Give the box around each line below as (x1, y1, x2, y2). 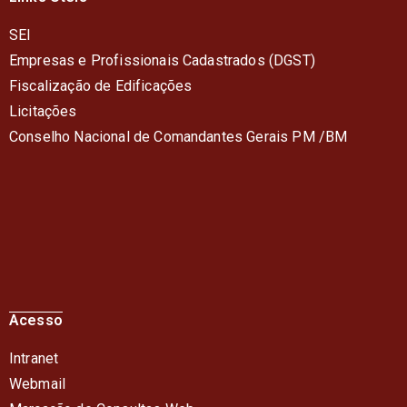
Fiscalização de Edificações (9, 77, 193, 95)
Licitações (9, 103, 77, 121)
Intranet (9, 350, 59, 368)
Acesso (9, 312, 63, 330)
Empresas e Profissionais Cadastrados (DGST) (9, 52, 315, 70)
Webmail (9, 375, 66, 393)
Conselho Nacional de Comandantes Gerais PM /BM (9, 128, 348, 146)
